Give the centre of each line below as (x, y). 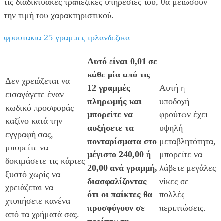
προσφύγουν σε (116, 207)
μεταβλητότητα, (187, 141)
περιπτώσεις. (183, 207)
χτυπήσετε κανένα (38, 201)
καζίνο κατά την (34, 121)
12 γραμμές (109, 88)
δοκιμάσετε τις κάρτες (45, 161)
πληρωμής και (114, 101)
